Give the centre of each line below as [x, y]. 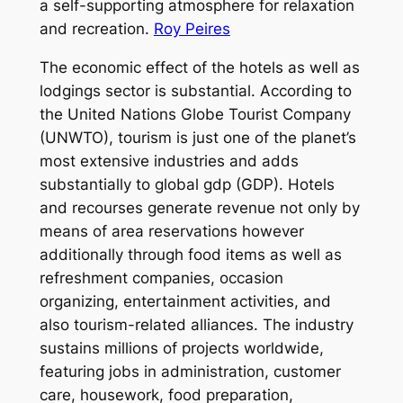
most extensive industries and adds [169, 161]
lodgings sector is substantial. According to [195, 90]
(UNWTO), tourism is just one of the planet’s [197, 137]
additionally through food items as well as [190, 254]
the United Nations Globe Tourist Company [195, 114]
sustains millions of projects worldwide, [181, 348]
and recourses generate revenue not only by [199, 207]
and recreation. [96, 28]
